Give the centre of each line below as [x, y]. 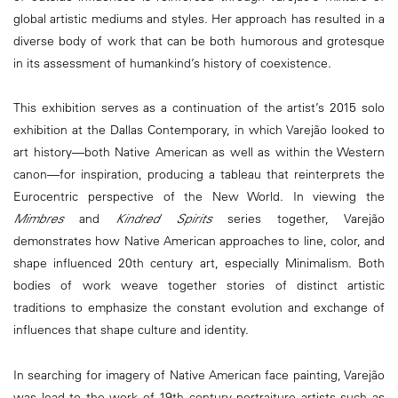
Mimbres [38, 219]
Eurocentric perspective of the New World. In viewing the [199, 197]
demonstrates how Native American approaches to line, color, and [199, 241]
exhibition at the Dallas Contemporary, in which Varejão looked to [199, 130]
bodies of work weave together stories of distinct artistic [199, 286]
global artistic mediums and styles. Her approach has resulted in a [199, 19]
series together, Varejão [298, 219]
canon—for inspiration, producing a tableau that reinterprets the [199, 175]
